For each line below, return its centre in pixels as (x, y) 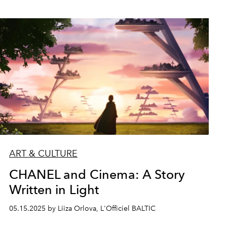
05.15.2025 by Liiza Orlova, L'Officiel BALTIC (82, 209)
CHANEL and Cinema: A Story (97, 174)
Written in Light (54, 190)
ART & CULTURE (43, 154)
